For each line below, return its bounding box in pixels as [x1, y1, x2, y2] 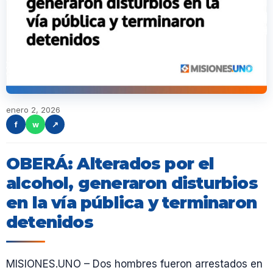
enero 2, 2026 [6, 105, 60, 115]
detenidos [6, 212, 93, 232]
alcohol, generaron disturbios [6, 173, 258, 193]
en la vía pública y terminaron [6, 193, 257, 213]
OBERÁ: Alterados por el [6, 154, 214, 174]
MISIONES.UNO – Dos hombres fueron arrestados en [6, 258, 263, 271]
